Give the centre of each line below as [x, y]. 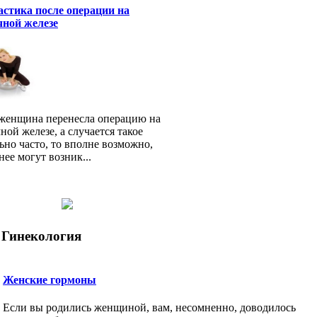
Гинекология [41, 236]
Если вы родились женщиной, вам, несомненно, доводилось [149, 307]
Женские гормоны [50, 279]
